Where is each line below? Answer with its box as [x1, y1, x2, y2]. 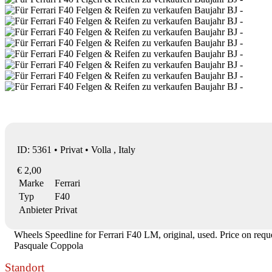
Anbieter [19, 204, 52, 215]
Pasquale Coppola [14, 240, 83, 251]
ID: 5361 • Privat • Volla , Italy [17, 144, 135, 155]
